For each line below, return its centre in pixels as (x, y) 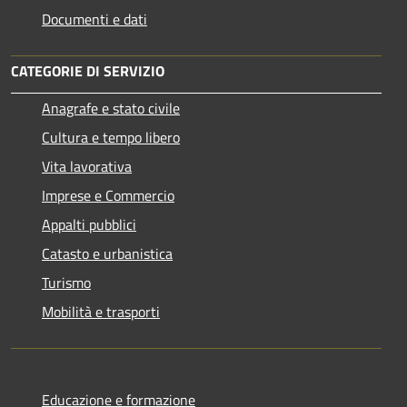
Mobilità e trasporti (101, 312)
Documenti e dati (94, 20)
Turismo (66, 283)
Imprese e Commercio (108, 196)
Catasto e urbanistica (107, 254)
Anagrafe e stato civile (111, 109)
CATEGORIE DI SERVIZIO (88, 71)
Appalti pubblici (89, 225)
